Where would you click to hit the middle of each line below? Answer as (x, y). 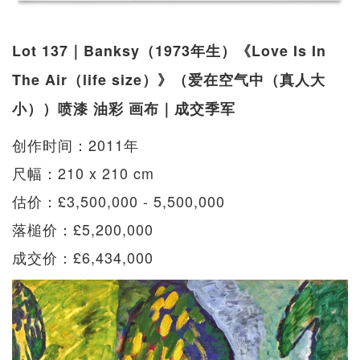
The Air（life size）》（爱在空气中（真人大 (169, 79)
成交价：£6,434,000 (83, 257)
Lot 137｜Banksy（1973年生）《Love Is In (169, 50)
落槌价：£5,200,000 (83, 229)
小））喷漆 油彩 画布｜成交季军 (124, 108)
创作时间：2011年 (76, 144)
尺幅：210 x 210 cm (83, 172)
